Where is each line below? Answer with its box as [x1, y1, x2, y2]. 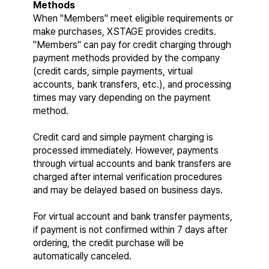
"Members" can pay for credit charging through [33, 39, 231, 50]
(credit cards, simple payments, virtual [33, 65, 193, 77]
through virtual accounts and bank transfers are [33, 158, 231, 169]
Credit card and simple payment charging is [33, 131, 213, 143]
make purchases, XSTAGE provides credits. [33, 26, 216, 37]
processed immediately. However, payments [33, 145, 219, 156]
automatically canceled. [33, 250, 131, 262]
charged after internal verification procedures [33, 171, 222, 183]
